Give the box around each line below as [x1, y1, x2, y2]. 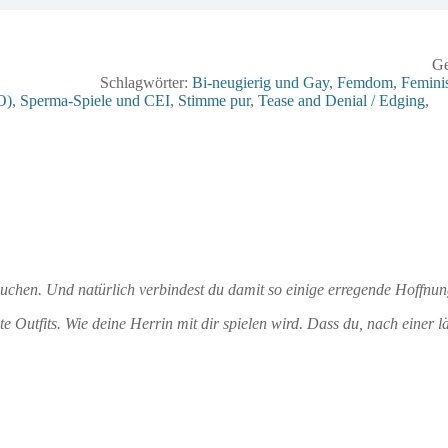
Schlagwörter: [100, 73, 192, 91]
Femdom [337, 73, 393, 91]
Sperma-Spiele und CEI [20, 91, 170, 109]
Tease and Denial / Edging [258, 91, 425, 109]
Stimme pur [178, 91, 250, 109]
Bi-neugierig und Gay [192, 73, 329, 91]
